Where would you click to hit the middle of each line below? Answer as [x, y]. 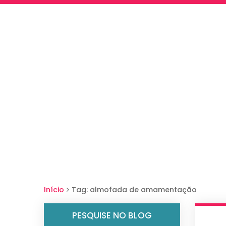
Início [54, 190]
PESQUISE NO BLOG [112, 215]
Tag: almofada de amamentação [134, 190]
